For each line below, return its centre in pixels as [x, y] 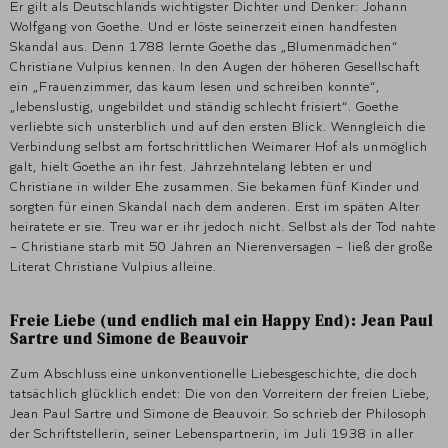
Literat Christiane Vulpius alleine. [113, 266]
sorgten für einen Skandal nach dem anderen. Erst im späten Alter [215, 206]
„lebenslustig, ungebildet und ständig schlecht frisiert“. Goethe [204, 106]
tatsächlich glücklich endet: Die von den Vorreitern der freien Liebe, [220, 393]
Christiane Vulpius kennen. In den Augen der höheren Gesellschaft [215, 66]
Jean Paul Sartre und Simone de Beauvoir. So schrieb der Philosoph [218, 413]
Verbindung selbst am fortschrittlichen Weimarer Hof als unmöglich [219, 146]
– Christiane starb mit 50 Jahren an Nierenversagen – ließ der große [221, 246]
